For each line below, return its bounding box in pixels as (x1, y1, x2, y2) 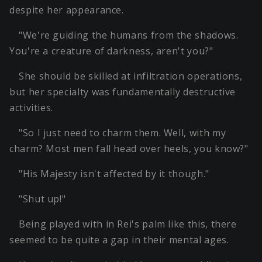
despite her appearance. (9, 4, 124, 17)
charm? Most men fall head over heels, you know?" (9, 142, 249, 156)
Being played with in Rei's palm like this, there (19, 218, 237, 231)
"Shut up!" (19, 192, 66, 206)
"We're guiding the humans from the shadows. (19, 29, 239, 42)
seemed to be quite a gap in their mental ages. (9, 233, 229, 247)
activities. (9, 101, 54, 115)
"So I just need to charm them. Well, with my (19, 126, 226, 140)
